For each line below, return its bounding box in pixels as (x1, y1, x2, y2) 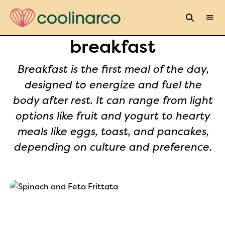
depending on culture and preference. (14, 141, 211, 153)
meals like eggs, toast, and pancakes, (17, 126, 208, 138)
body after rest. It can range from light (13, 94, 212, 106)
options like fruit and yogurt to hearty (15, 110, 210, 122)
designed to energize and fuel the (24, 79, 201, 91)
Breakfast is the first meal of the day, (17, 63, 208, 75)
